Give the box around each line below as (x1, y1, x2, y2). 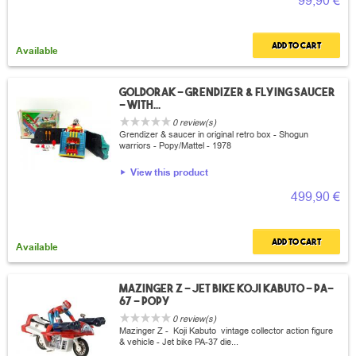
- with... (119, 98, 161, 112)
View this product (130, 166, 208, 180)
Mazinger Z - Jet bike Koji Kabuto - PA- (119, 281, 334, 296)
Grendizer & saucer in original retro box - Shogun (119, 129, 308, 141)
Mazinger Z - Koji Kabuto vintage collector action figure (119, 325, 333, 337)
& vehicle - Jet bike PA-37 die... (119, 336, 238, 348)
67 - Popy (119, 294, 170, 308)
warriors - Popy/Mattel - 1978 (119, 140, 231, 152)
